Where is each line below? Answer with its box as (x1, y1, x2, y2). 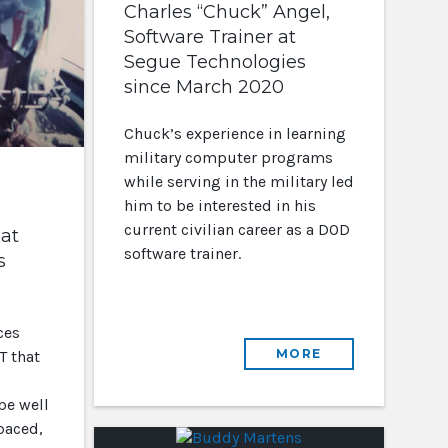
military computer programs (123, 148, 333, 167)
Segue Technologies (123, 51, 306, 73)
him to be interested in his (123, 196, 316, 215)
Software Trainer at (123, 26, 296, 48)
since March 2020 (123, 76, 284, 98)
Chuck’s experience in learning (123, 124, 346, 143)
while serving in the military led (123, 172, 354, 191)
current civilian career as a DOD (123, 220, 350, 239)
